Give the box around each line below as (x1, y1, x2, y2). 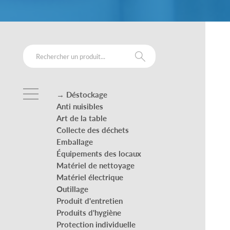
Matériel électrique (56, 171, 123, 182)
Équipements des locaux (56, 147, 141, 159)
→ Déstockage (56, 88, 107, 100)
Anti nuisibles (56, 100, 103, 111)
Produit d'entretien (56, 195, 123, 206)
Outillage (56, 183, 88, 194)
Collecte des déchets (56, 124, 129, 135)
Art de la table (56, 112, 107, 123)
